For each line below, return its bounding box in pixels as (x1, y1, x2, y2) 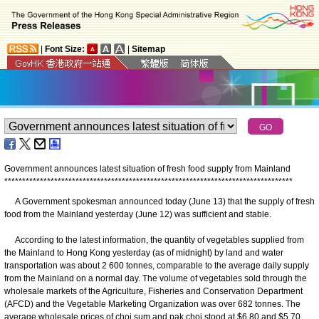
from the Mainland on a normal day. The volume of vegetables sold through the (4, 273, 307, 283)
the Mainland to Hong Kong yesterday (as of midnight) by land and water (4, 247, 283, 258)
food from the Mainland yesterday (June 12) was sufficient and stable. (4, 209, 271, 219)
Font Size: (45, 43, 85, 54)
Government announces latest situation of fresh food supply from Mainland (4, 163, 291, 174)
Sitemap (132, 43, 165, 54)
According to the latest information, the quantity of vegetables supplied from (4, 234, 304, 245)
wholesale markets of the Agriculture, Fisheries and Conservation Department (4, 286, 303, 296)
